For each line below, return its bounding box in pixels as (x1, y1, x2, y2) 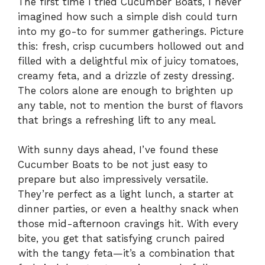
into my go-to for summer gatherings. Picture (18, 25, 244, 37)
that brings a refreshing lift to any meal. (18, 114, 216, 126)
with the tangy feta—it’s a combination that (18, 247, 235, 260)
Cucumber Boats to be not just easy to (18, 159, 208, 171)
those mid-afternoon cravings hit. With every (18, 218, 238, 230)
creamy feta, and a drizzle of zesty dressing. (18, 69, 234, 82)
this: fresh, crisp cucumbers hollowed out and (18, 40, 244, 52)
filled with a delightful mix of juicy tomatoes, (18, 54, 238, 67)
